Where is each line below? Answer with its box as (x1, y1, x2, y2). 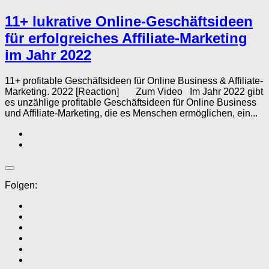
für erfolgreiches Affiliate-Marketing (5, 29, 247, 46)
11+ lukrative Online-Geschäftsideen (5, 13, 253, 29)
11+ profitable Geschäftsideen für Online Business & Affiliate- (5, 75, 263, 86)
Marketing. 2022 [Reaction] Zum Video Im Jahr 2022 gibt (5, 86, 263, 97)
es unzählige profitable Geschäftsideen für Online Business (5, 97, 256, 107)
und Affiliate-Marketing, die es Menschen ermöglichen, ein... (5, 107, 258, 118)
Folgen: (5, 180, 37, 190)
